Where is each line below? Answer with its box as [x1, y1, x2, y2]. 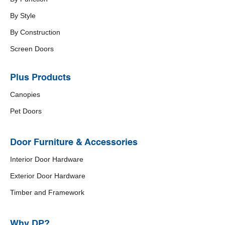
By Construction [10, 28, 60, 37]
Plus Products [10, 73, 71, 83]
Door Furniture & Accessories [10, 138, 138, 148]
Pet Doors [10, 107, 42, 116]
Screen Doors [10, 45, 54, 53]
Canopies [10, 90, 40, 99]
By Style [10, 12, 36, 20]
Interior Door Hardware [10, 155, 83, 164]
